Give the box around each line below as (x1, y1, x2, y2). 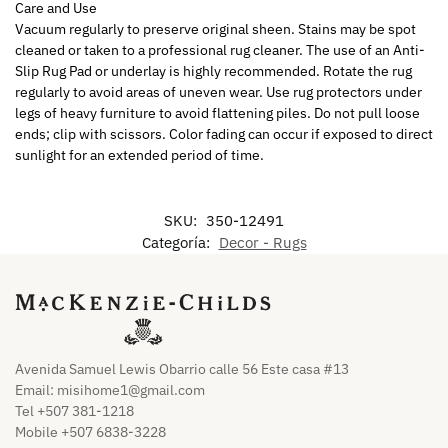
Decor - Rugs (218, 232, 307, 252)
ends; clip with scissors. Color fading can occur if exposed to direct (15, 125, 433, 144)
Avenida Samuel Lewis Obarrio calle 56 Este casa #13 (15, 360, 349, 379)
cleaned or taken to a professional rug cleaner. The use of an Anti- (15, 41, 425, 60)
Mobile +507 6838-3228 (15, 423, 166, 442)
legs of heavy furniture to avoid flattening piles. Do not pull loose (15, 104, 420, 123)
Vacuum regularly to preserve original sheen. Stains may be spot (15, 20, 416, 39)
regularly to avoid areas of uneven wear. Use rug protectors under (15, 83, 422, 102)
